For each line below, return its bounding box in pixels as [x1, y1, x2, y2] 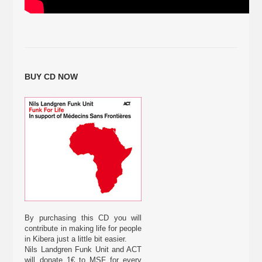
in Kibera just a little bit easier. [25, 235, 127, 243]
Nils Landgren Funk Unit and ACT [25, 245, 142, 254]
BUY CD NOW [25, 72, 78, 81]
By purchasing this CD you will [25, 213, 142, 222]
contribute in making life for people [25, 224, 142, 233]
